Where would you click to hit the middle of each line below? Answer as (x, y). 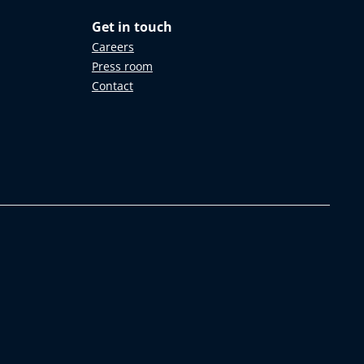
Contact (112, 85)
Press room (122, 66)
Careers (113, 47)
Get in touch (132, 27)
